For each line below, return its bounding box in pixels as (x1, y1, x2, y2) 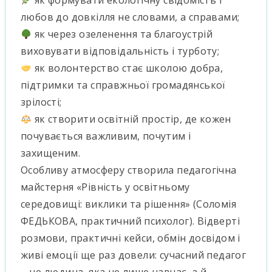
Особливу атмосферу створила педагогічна (21, 163, 237, 177)
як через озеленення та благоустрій (32, 27, 213, 41)
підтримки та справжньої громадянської (21, 78, 225, 92)
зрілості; (21, 95, 62, 109)
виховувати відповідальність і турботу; (21, 44, 220, 58)
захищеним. (21, 146, 80, 160)
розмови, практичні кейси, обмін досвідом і (21, 231, 240, 245)
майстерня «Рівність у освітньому (21, 180, 190, 194)
